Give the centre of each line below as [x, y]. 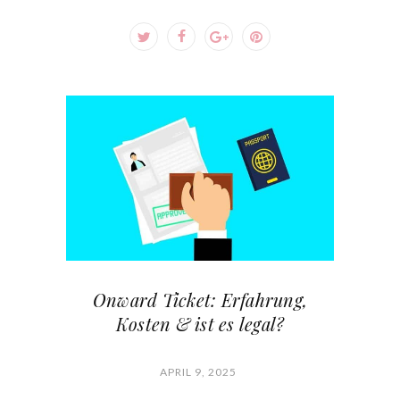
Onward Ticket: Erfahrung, [200, 299]
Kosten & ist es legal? [200, 323]
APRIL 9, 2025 [198, 371]
